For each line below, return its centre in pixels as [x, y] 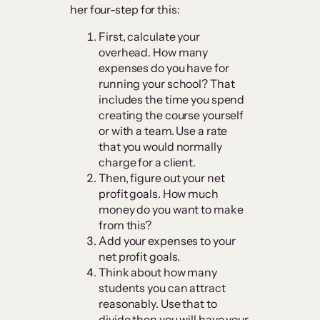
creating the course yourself [171, 115]
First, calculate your [149, 37]
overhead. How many [154, 52]
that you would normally [160, 147]
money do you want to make [171, 210]
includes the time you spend [172, 100]
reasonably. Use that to [158, 304]
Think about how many [158, 272]
